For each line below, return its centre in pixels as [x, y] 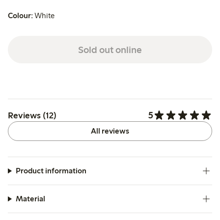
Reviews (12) [32, 115]
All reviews [110, 131]
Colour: [20, 16]
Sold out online [110, 49]
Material [30, 199]
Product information [51, 171]
